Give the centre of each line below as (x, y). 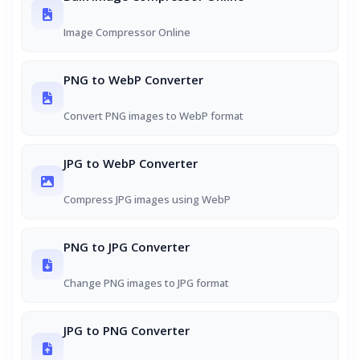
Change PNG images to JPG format (146, 283)
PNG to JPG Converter (127, 247)
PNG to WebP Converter (133, 80)
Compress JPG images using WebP (147, 199)
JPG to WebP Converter (131, 163)
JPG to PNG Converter (127, 330)
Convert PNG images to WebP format (153, 116)
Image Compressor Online (127, 32)
